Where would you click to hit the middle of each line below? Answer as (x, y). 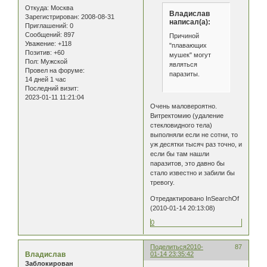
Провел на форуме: (55, 71)
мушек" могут (190, 55)
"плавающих (188, 45)
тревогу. (163, 183)
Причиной (184, 36)
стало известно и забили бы (193, 173)
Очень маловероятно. (184, 106)
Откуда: (37, 8)
